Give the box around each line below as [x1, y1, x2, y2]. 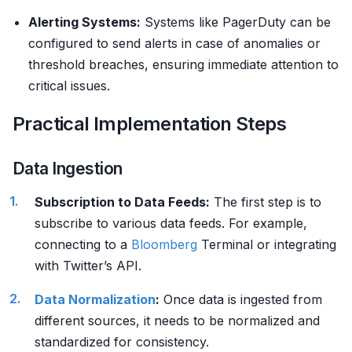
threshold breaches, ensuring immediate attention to [28, 57, 339, 72]
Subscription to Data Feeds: [35, 194, 210, 210]
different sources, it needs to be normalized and [35, 313, 320, 328]
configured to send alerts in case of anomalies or [28, 35, 321, 51]
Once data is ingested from [159, 291, 322, 307]
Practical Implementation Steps [13, 112, 286, 135]
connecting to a [35, 236, 131, 252]
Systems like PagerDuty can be [141, 14, 331, 30]
